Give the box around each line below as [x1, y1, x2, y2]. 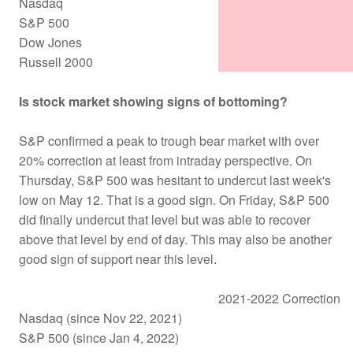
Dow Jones [19, 32, 82, 51]
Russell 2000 [19, 52, 93, 71]
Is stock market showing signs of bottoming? [19, 91, 288, 110]
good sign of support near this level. [19, 249, 220, 268]
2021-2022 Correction [218, 288, 340, 307]
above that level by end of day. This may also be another [19, 229, 332, 248]
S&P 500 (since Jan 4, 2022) [19, 328, 179, 347]
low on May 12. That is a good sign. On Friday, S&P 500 [19, 190, 329, 209]
